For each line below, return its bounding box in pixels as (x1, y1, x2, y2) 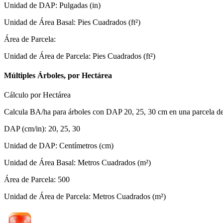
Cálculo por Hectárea (4, 91, 71, 100)
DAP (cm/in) (4, 124, 44, 133)
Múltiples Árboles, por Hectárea (4, 71, 112, 80)
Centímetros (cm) (59, 141, 113, 150)
